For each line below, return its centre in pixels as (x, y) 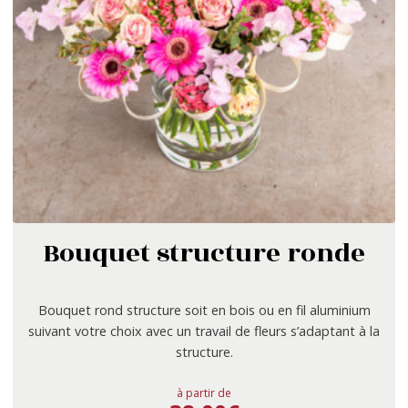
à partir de (204, 393)
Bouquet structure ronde (204, 253)
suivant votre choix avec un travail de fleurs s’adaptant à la (204, 331)
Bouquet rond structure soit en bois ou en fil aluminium (204, 310)
